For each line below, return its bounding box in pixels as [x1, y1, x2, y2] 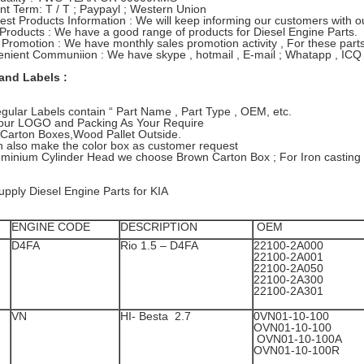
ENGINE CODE [11, 220, 90, 233]
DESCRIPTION [120, 220, 197, 233]
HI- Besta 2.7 [120, 310, 191, 323]
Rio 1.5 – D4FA [120, 239, 201, 252]
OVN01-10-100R [253, 344, 340, 357]
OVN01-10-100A [253, 332, 342, 345]
